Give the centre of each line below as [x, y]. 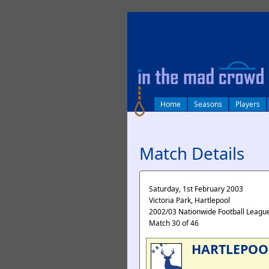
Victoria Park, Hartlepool [189, 200]
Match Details [192, 153]
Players [248, 104]
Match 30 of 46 [174, 223]
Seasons [208, 104]
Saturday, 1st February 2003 [196, 189]
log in [141, 20]
